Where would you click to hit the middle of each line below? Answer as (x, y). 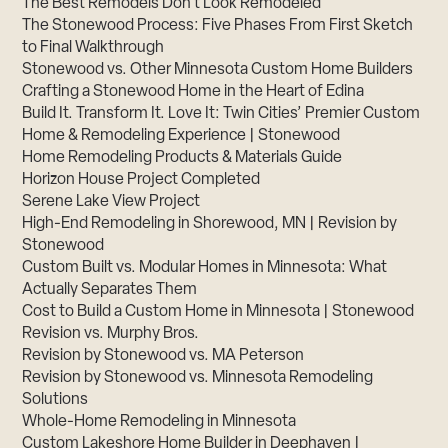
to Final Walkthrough (93, 47)
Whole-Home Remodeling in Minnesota (159, 421)
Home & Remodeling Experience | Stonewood (181, 135)
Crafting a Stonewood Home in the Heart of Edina (193, 91)
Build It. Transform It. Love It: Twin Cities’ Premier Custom (221, 113)
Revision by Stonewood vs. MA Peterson (163, 355)
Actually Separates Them (110, 289)
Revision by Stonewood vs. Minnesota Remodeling (198, 377)
